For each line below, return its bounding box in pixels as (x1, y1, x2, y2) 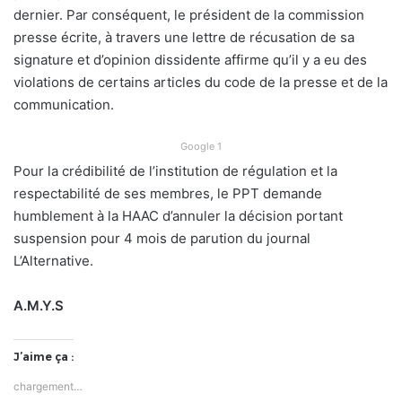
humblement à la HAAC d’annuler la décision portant (13, 206, 343, 224)
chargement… (13, 379, 83, 393)
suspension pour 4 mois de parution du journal (13, 229, 310, 247)
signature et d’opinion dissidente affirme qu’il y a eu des (13, 50, 367, 68)
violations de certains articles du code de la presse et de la (13, 73, 388, 91)
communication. (13, 95, 114, 113)
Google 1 (180, 139, 222, 153)
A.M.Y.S (13, 296, 64, 314)
